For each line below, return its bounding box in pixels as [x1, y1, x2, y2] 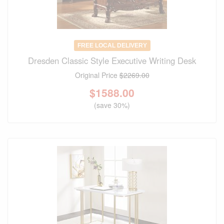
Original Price [74, 70, 119, 80]
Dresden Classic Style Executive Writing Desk [28, 54, 196, 67]
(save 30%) [94, 100, 130, 110]
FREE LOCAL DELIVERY [77, 42, 147, 49]
